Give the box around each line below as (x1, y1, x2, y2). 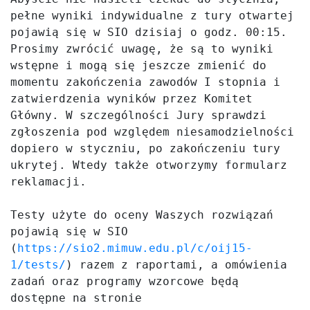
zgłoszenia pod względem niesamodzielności (10, 125, 294, 138)
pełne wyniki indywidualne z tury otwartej (10, 9, 294, 22)
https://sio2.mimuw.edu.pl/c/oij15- (17, 241, 253, 255)
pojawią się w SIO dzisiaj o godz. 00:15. (10, 26, 287, 39)
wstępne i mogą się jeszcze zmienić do (10, 59, 266, 72)
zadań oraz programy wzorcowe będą (10, 275, 239, 288)
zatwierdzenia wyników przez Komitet (10, 92, 253, 105)
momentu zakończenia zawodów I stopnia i (10, 75, 280, 89)
